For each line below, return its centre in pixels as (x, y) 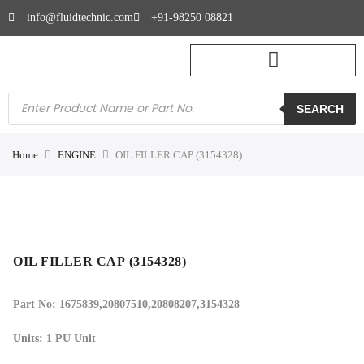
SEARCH (320, 108)
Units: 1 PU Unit (54, 338)
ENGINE (77, 154)
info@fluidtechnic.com (80, 17)
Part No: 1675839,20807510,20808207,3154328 (126, 304)
